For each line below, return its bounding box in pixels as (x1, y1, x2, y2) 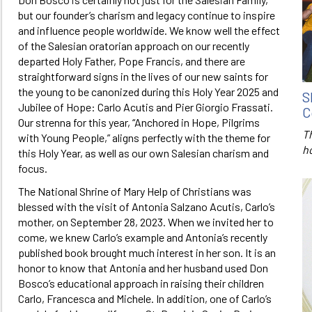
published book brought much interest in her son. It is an (18, 245, 276, 259)
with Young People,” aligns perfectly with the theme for (18, 130, 270, 144)
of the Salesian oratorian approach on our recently (18, 38, 249, 52)
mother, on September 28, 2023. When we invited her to (18, 214, 274, 228)
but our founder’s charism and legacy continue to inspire (18, 8, 275, 22)
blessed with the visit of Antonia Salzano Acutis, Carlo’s (18, 199, 275, 213)
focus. (18, 161, 47, 175)
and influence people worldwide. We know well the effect (18, 23, 280, 37)
